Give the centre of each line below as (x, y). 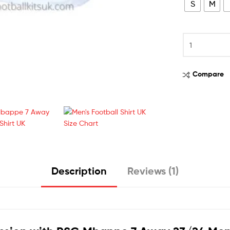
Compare (208, 74)
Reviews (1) (153, 171)
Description (79, 171)
